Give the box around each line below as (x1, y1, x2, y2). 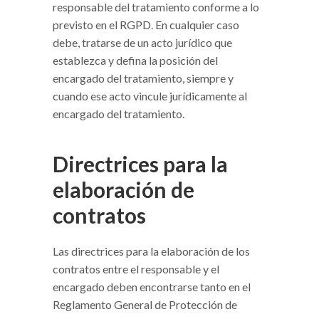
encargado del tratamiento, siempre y (53, 71, 234, 85)
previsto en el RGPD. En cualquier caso (53, 18, 239, 32)
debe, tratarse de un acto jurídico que (53, 36, 232, 50)
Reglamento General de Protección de (53, 298, 237, 312)
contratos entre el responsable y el (53, 262, 219, 276)
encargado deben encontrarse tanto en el (53, 280, 251, 294)
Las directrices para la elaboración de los (53, 244, 250, 258)
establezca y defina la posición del (53, 53, 218, 68)
